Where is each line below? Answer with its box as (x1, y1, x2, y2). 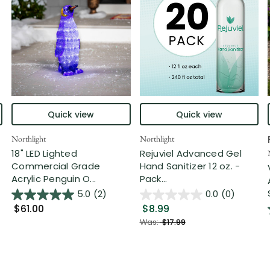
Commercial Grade (11, 159, 100, 172)
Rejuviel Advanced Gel (139, 146, 242, 160)
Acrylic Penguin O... (11, 172, 96, 185)
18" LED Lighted (11, 146, 77, 160)
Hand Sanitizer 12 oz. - (139, 159, 240, 172)
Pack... (139, 172, 168, 185)
